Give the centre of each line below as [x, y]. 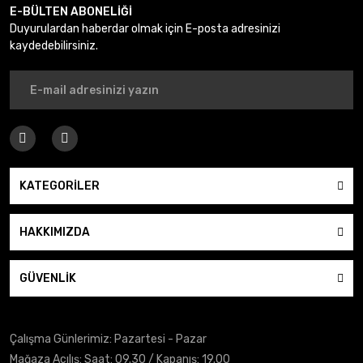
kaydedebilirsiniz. [54, 46]
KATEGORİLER [60, 186]
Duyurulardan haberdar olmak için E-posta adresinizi [145, 29]
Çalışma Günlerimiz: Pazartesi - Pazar [108, 339]
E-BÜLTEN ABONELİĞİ [71, 12]
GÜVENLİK [48, 278]
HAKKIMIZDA [55, 232]
